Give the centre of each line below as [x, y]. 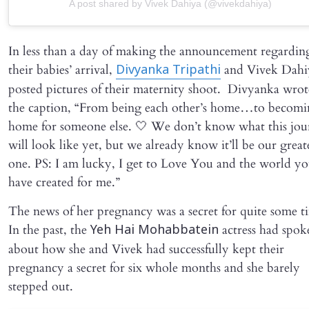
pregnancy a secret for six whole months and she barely [154, 268]
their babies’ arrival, [62, 70]
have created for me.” [64, 182]
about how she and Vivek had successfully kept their [146, 249]
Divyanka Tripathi [168, 70]
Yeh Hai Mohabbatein [154, 230]
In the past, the [49, 230]
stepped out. [41, 286]
